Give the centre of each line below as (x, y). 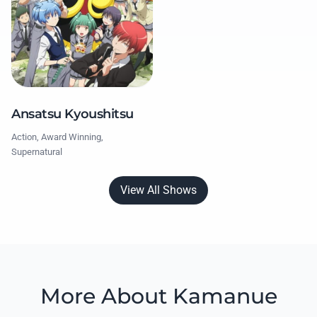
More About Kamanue (158, 296)
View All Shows (158, 190)
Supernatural (37, 151)
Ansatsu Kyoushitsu (73, 114)
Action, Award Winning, (57, 137)
